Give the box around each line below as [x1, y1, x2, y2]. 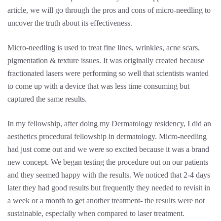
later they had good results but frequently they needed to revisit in [7, 184, 210, 192]
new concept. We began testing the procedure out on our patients [7, 158, 208, 166]
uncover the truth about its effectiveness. [7, 19, 132, 27]
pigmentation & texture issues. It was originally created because [7, 56, 204, 65]
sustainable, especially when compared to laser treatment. [7, 209, 184, 218]
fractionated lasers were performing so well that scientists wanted [7, 69, 209, 77]
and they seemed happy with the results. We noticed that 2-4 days [7, 171, 210, 179]
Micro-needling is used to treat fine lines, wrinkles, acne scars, [7, 43, 200, 52]
